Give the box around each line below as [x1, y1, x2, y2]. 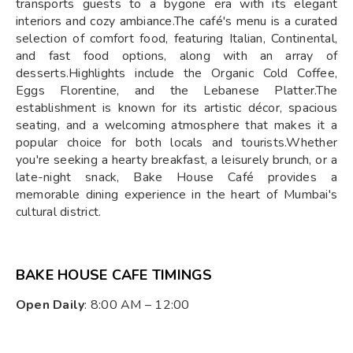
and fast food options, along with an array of [16, 47, 337, 65]
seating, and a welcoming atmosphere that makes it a [16, 117, 337, 134]
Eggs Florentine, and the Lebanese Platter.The [16, 82, 337, 99]
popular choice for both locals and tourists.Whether [16, 134, 337, 151]
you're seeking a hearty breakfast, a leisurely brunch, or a [16, 151, 337, 169]
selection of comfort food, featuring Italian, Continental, [16, 30, 337, 47]
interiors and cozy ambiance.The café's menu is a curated [16, 13, 337, 30]
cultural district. [16, 203, 102, 221]
